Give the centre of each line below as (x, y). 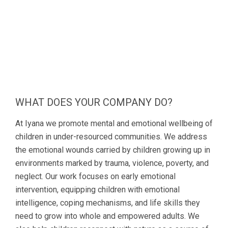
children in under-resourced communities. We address (111, 136)
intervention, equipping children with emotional (97, 189)
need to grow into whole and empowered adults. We (107, 216)
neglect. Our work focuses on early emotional (95, 176)
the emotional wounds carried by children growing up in (113, 150)
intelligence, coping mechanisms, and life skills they (108, 203)
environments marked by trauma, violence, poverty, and (112, 163)
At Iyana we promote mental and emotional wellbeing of (114, 123)
